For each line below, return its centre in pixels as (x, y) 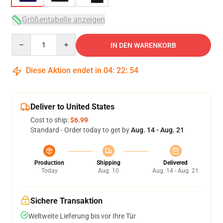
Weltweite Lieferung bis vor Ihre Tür (82, 216)
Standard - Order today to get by (81, 130)
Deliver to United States (72, 107)
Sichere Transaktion (66, 201)
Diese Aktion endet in (64, 70)
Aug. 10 (108, 171)
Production (49, 163)
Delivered (175, 163)
